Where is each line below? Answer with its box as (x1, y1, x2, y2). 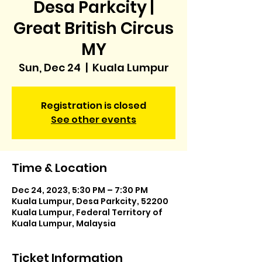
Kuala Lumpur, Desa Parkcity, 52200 (12, 195, 168, 207)
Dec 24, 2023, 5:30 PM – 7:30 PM (12, 184, 148, 196)
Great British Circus (13, 17, 174, 40)
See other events (51, 113, 136, 126)
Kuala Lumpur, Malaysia (12, 218, 116, 229)
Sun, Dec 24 (18, 60, 81, 75)
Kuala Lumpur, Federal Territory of (12, 206, 163, 218)
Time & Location (12, 160, 107, 176)
